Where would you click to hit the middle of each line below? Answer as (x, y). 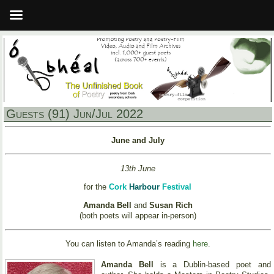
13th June (138, 168)
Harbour (145, 187)
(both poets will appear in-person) (138, 216)
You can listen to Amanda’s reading (129, 243)
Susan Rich (171, 206)
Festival (177, 187)
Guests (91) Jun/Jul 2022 (75, 114)
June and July (138, 140)
